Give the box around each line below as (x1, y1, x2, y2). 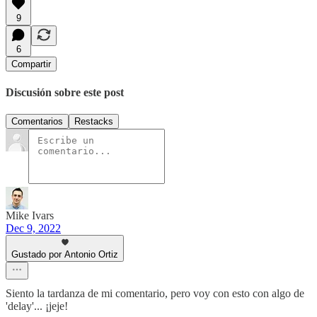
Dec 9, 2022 (6, 222, 61, 235)
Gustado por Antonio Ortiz (11, 249, 118, 260)
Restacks (74, 116, 113, 127)
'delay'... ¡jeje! (6, 300, 68, 313)
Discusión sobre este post (6, 86, 124, 98)
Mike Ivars (6, 209, 54, 222)
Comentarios (11, 116, 63, 127)
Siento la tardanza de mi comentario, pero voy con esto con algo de (6, 287, 304, 300)
